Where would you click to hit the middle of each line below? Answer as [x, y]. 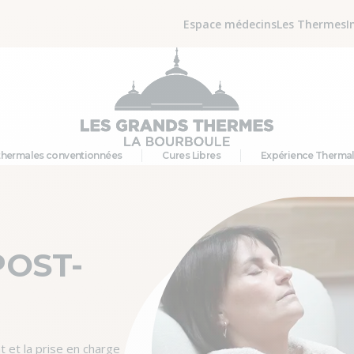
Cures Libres [191, 155]
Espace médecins [230, 24]
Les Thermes [311, 24]
